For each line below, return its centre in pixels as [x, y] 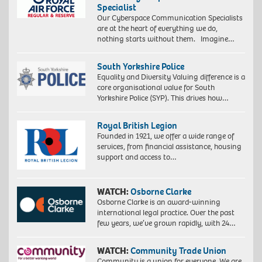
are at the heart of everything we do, [157, 28]
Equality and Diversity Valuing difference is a [171, 77]
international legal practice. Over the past [166, 213]
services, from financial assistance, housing [169, 146]
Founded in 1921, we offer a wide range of [165, 136]
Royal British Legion [137, 125]
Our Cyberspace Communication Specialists [170, 18]
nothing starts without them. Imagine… [166, 39]
